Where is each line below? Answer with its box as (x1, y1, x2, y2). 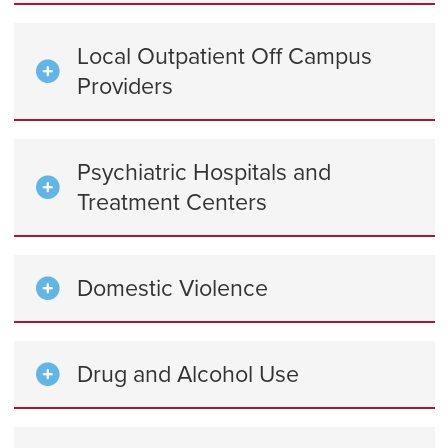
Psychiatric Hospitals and (77, 155, 331, 189)
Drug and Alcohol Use (77, 357, 299, 391)
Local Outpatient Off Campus (77, 39, 372, 73)
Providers (77, 69, 173, 103)
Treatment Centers (77, 185, 267, 219)
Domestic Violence (77, 271, 268, 305)
